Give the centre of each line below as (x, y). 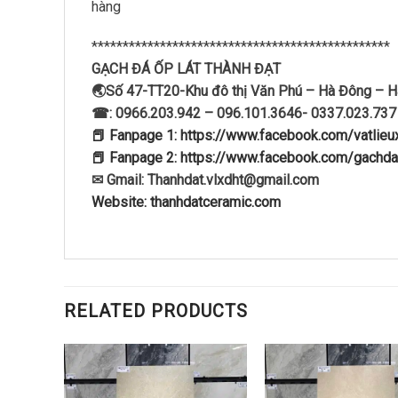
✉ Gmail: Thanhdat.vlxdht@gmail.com (205, 180)
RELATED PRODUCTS (156, 311)
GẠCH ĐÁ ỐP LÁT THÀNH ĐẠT (186, 69)
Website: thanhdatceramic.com (186, 203)
